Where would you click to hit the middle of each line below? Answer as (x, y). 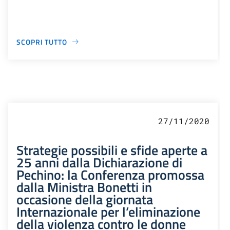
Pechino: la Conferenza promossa (110, 174)
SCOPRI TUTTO (42, 42)
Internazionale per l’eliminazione (108, 211)
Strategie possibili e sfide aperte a (112, 150)
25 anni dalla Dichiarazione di (99, 162)
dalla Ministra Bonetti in (84, 187)
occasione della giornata (85, 199)
